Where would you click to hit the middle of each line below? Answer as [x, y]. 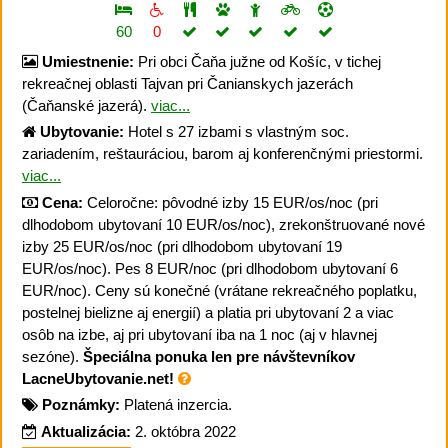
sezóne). [52, 356]
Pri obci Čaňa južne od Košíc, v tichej [257, 61]
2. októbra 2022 [185, 431]
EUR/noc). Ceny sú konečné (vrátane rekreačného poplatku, [219, 290]
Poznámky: [81, 405]
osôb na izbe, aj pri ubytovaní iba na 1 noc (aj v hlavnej [199, 334]
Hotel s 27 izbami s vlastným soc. [236, 132]
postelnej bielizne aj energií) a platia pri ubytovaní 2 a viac [208, 312]
